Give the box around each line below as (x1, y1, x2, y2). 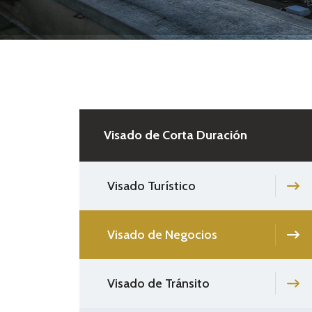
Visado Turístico (107, 178, 196, 194)
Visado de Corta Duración (104, 127, 247, 143)
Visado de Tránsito (107, 275, 210, 291)
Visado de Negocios (107, 226, 217, 242)
